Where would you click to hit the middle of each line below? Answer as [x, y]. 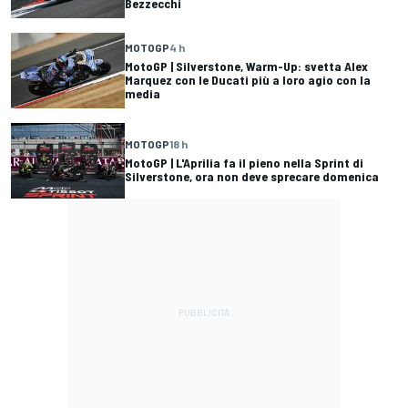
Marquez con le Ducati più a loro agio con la [248, 79]
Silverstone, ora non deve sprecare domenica [252, 177]
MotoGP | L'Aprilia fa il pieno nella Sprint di [244, 163]
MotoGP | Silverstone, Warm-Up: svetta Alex [246, 66]
